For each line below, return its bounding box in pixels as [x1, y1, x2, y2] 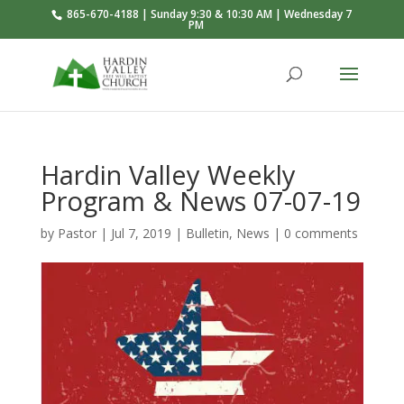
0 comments [283, 225, 358, 242]
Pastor [57, 225, 96, 242]
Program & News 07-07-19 [40, 183, 362, 218]
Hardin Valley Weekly [40, 157, 296, 192]
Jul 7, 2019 [110, 225, 171, 242]
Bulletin [185, 225, 229, 242]
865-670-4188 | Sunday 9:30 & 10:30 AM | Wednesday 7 [64, 6, 353, 22]
